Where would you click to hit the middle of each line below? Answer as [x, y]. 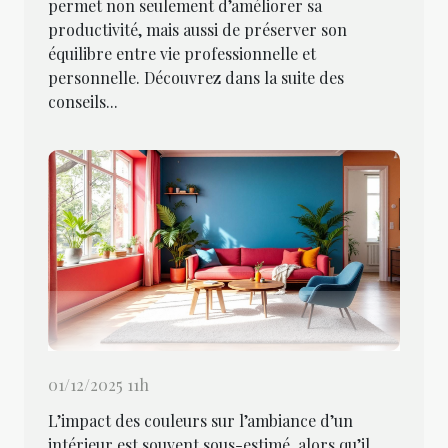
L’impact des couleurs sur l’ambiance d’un [200, 421]
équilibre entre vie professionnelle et [182, 53]
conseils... [83, 101]
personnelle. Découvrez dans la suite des [196, 77]
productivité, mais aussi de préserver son [197, 29]
